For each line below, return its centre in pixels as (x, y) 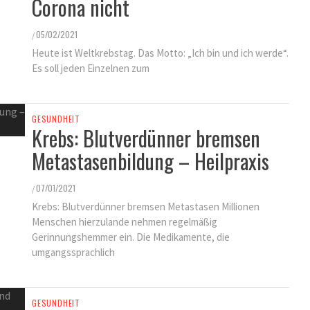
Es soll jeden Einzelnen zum (91, 68)
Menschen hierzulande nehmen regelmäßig (125, 222)
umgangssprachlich (73, 252)
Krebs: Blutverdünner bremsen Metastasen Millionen (146, 207)
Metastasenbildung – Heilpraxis (151, 161)
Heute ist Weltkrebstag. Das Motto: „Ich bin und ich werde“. (160, 53)
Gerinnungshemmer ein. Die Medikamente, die (131, 237)
